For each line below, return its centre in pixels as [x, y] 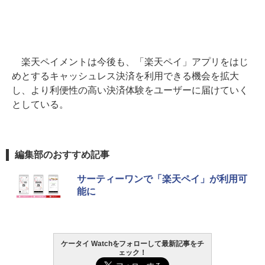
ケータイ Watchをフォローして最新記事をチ [132, 243]
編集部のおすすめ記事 [62, 154]
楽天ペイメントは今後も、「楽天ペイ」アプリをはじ [130, 62]
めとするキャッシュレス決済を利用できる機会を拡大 [125, 76]
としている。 [40, 105]
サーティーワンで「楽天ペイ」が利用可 [162, 179]
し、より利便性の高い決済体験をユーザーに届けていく [130, 91]
